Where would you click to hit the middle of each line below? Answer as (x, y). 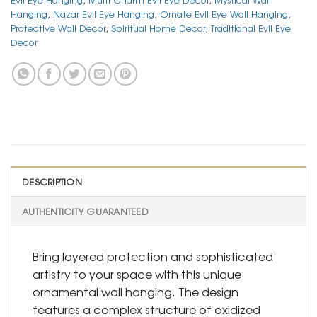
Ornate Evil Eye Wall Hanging (224, 14)
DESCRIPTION (52, 182)
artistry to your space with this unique (137, 274)
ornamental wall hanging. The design (136, 292)
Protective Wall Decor (58, 28)
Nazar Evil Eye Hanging (104, 14)
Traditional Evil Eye (251, 28)
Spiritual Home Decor (158, 28)
